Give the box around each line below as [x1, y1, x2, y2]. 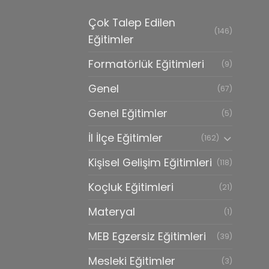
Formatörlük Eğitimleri [88, 56, 204, 71]
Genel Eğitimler [88, 105, 168, 121]
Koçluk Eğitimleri [88, 179, 174, 195]
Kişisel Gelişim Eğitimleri [88, 154, 212, 170]
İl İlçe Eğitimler [88, 130, 163, 145]
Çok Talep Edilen [88, 14, 175, 30]
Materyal [88, 204, 135, 219]
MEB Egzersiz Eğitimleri [88, 228, 206, 244]
